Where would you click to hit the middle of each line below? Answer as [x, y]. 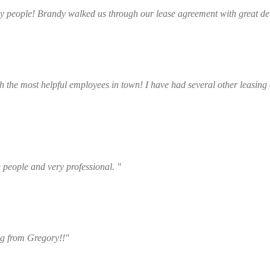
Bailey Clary [152, 131]
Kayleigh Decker [152, 202]
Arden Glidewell [152, 49]
